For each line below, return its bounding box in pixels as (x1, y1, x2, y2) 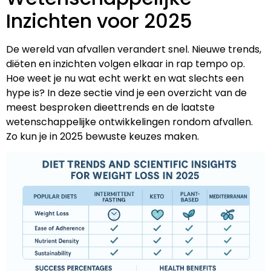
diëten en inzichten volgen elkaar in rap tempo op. (6, 56, 245, 71)
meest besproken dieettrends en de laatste (6, 100, 215, 114)
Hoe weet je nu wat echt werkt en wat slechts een (6, 71, 244, 85)
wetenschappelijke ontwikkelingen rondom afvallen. (6, 114, 253, 129)
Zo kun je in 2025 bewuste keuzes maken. (6, 129, 199, 143)
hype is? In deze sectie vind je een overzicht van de (6, 85, 247, 100)
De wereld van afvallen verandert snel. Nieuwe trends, (6, 42, 261, 56)
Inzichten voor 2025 (6, 7, 192, 34)
